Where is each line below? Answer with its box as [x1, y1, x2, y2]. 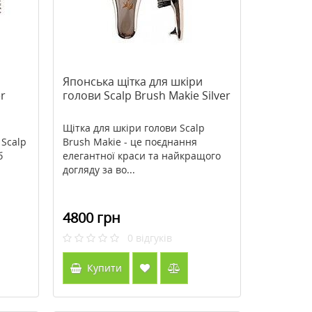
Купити [84, 261, 122, 274]
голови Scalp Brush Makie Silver [62, 88, 231, 103]
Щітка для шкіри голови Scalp [62, 121, 205, 134]
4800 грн [62, 208, 120, 227]
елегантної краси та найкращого [62, 149, 221, 162]
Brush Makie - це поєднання [62, 135, 197, 148]
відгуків [135, 231, 172, 244]
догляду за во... [62, 163, 135, 176]
